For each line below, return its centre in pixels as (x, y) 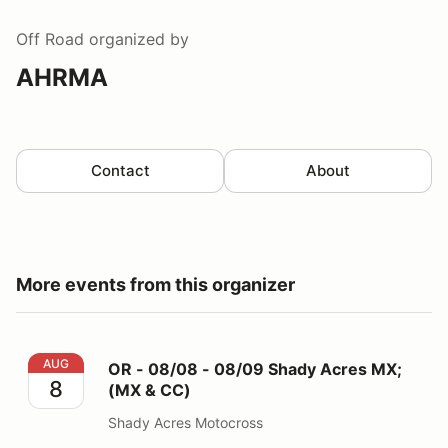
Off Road (50, 38)
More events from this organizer (155, 284)
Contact (120, 170)
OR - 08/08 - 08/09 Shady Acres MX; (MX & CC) (210, 363)
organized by (136, 38)
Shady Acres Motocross (185, 422)
